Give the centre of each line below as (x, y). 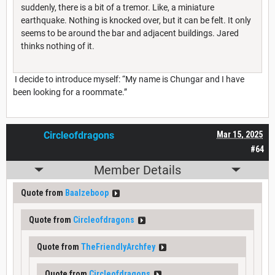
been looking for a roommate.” (70, 92)
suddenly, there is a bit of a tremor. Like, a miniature (118, 7)
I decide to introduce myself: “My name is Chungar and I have (129, 79)
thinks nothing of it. (58, 46)
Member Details (137, 170)
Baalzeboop (87, 192)
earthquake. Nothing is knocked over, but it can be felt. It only (136, 20)
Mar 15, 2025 (240, 134)
